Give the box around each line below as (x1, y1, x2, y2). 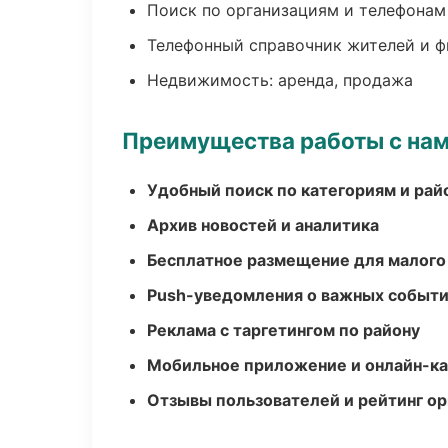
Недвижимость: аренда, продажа (147, 70, 413, 90)
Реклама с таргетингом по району (147, 320, 420, 340)
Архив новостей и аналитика (147, 215, 379, 235)
